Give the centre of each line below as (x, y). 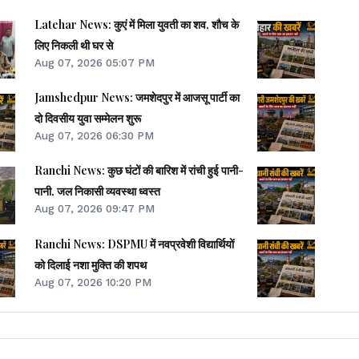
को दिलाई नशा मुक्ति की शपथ (91, 264)
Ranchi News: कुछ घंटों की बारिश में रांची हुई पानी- (139, 171)
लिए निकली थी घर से (74, 46)
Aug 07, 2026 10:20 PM (93, 282)
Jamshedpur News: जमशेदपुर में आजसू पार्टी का (137, 98)
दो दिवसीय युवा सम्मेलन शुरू (88, 119)
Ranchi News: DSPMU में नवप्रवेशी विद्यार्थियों (135, 244)
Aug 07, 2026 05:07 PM (95, 63)
